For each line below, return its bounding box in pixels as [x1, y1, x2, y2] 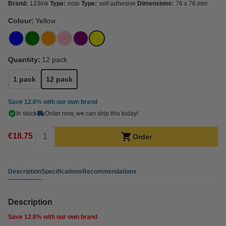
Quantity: [8, 55, 40, 64]
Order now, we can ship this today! [45, 110, 138, 117]
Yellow [35, 17, 55, 25]
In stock [16, 110, 37, 117]
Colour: [8, 17, 34, 25]
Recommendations [82, 167, 137, 175]
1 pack [13, 75, 36, 83]
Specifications [41, 167, 82, 175]
